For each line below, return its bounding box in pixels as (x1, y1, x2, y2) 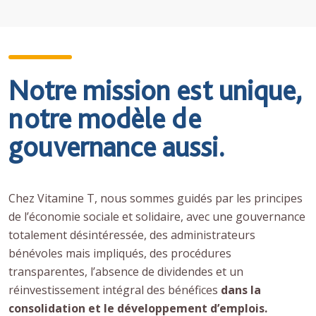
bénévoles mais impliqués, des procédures (8, 245, 231, 261)
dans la (221, 281, 261, 298)
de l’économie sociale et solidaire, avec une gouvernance (8, 208, 305, 224)
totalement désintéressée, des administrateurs (8, 226, 255, 243)
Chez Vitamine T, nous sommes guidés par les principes (8, 190, 303, 206)
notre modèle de (8, 101, 201, 135)
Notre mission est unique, (8, 73, 302, 107)
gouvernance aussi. (8, 129, 225, 164)
